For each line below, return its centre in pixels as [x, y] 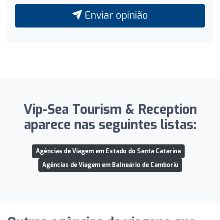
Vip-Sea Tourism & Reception [110, 110]
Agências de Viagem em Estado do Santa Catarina [108, 151]
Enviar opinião [115, 15]
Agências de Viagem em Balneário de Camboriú [110, 165]
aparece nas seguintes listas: [110, 125]
